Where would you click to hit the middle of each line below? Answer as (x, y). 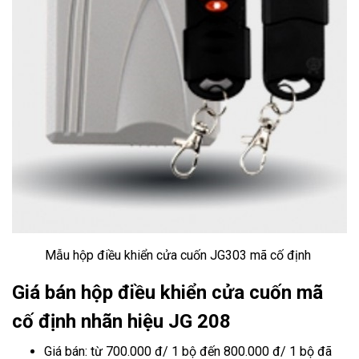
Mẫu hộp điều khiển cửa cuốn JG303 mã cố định (179, 255)
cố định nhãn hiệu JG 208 (121, 321)
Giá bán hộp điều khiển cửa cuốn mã (167, 292)
